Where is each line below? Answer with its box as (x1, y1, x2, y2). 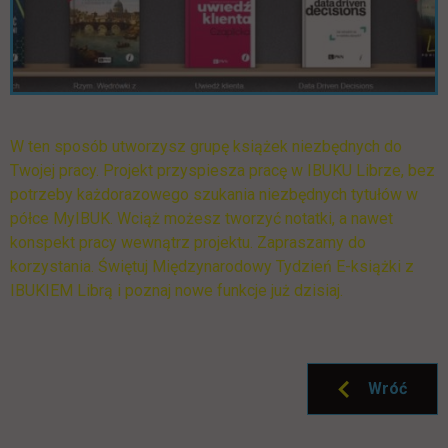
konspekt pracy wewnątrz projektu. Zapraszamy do (10, 232, 366, 252)
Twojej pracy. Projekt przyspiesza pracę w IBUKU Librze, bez (10, 160, 435, 180)
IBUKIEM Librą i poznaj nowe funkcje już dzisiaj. (10, 280, 343, 300)
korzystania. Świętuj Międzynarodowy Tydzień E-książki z (10, 256, 414, 276)
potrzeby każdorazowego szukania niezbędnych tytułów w (10, 184, 418, 204)
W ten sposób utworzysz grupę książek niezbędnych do (10, 136, 402, 156)
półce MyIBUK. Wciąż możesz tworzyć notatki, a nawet (10, 208, 393, 228)
